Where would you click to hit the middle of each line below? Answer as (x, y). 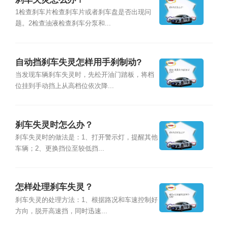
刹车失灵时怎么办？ (54, 125)
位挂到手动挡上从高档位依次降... (64, 86)
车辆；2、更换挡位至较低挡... (60, 148)
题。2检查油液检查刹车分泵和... (63, 24)
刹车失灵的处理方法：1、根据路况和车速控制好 (86, 200)
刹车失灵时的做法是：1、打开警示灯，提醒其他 (86, 137)
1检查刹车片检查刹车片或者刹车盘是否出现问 (83, 12)
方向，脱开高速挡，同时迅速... (61, 211)
